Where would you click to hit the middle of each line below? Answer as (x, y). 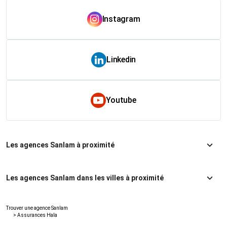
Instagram (121, 19)
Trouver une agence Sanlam (37, 208)
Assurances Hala (37, 215)
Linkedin (121, 59)
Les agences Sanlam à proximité (60, 145)
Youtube (121, 100)
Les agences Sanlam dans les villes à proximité (85, 178)
